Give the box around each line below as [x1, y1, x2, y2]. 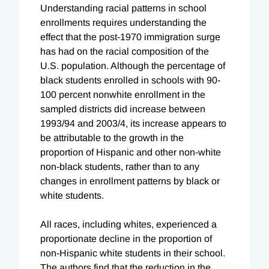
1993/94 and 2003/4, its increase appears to [40, 118, 226, 128]
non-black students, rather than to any [40, 161, 199, 172]
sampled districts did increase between [40, 103, 205, 114]
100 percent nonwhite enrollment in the [40, 89, 205, 100]
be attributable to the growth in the [40, 132, 184, 143]
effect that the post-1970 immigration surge [40, 31, 220, 42]
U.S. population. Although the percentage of [40, 60, 225, 71]
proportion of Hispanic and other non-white [40, 147, 221, 157]
